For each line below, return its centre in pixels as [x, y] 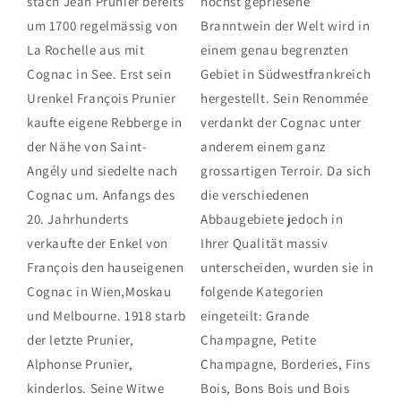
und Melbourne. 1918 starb [107, 316]
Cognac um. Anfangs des [101, 195]
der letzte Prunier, [81, 340]
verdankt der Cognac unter [282, 123]
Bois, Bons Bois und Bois [275, 388]
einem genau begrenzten [275, 50]
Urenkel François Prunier [102, 98]
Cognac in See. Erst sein [99, 74]
